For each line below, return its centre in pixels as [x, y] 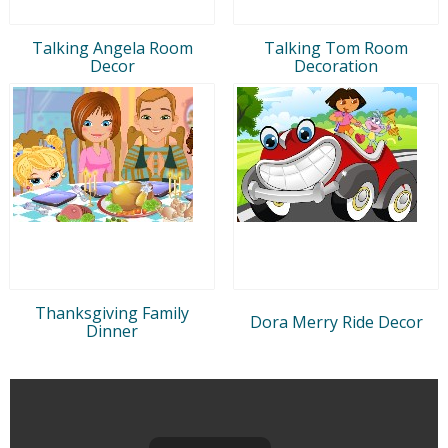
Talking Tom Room [336, 47]
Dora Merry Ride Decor [336, 321]
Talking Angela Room [112, 47]
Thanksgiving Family [112, 312]
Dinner [112, 330]
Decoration [336, 65]
